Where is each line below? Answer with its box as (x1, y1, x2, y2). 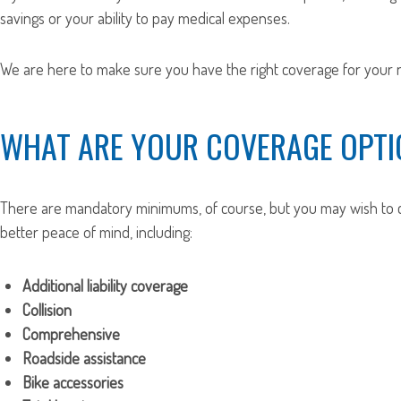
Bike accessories (22, 371, 124, 392)
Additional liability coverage (22, 275, 188, 295)
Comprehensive (22, 323, 120, 344)
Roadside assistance (22, 347, 146, 368)
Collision (22, 299, 72, 320)
